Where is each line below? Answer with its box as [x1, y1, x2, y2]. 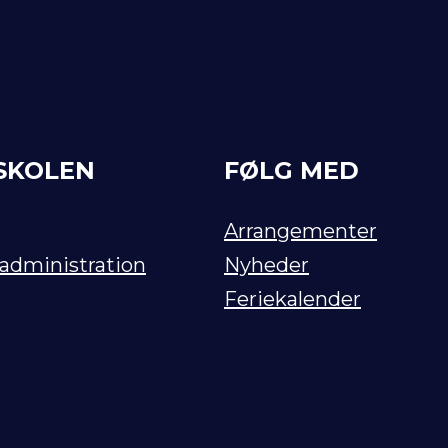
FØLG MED [224, 156, 359, 185]
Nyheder [224, 253, 309, 277]
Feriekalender [224, 287, 361, 311]
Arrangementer [224, 219, 377, 243]
